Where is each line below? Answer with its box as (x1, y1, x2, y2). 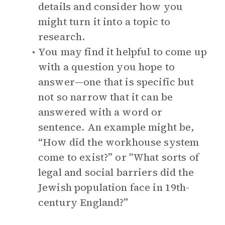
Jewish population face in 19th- (38, 180, 190, 194)
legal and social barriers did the (38, 165, 194, 179)
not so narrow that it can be (38, 90, 173, 104)
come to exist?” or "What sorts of (38, 150, 199, 164)
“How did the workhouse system (38, 135, 199, 149)
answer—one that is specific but (38, 75, 194, 89)
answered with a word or (38, 105, 163, 119)
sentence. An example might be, (38, 120, 194, 134)
